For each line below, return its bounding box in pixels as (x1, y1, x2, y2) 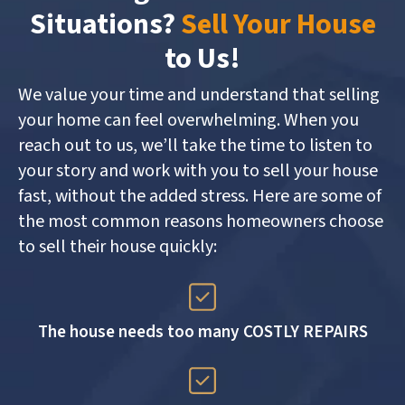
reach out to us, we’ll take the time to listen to (18, 133, 372, 159)
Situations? (29, 4, 181, 46)
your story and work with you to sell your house (18, 158, 378, 184)
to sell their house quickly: (18, 234, 217, 260)
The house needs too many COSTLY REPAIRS (37, 318, 368, 344)
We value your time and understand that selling (18, 82, 380, 108)
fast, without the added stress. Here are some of (18, 184, 381, 210)
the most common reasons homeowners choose (18, 209, 383, 235)
